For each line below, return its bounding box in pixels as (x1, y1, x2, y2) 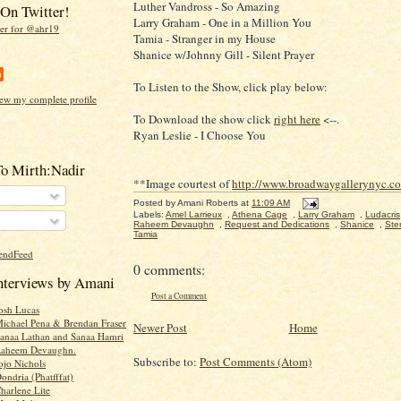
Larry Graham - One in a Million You (133, 14, 311, 30)
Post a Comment (151, 290, 207, 302)
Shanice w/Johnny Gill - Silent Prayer (133, 47, 314, 63)
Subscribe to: (133, 354, 200, 371)
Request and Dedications (225, 219, 329, 229)
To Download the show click (133, 111, 274, 127)
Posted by (133, 198, 177, 209)
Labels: (133, 209, 166, 219)
